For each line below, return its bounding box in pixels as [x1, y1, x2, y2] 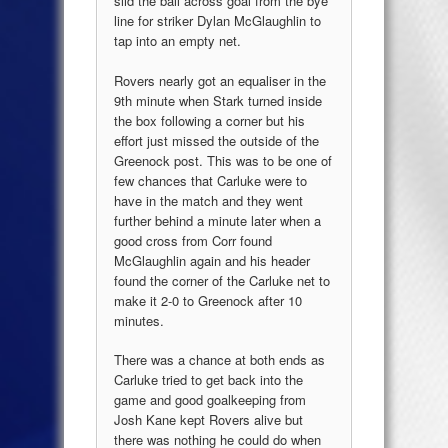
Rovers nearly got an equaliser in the [114, 70, 326, 90]
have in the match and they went [114, 190, 303, 210]
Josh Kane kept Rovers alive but [114, 410, 303, 430]
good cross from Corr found [114, 230, 272, 250]
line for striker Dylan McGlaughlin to [114, 11, 321, 31]
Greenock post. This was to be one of [114, 150, 332, 170]
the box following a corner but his [114, 110, 305, 130]
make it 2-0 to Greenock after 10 [114, 290, 302, 310]
